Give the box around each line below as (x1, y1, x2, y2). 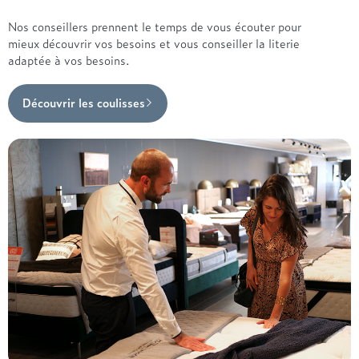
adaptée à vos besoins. (8, 50, 130, 68)
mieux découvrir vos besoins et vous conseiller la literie (8, 34, 300, 51)
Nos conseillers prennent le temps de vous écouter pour (8, 17, 301, 34)
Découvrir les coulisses (22, 93, 145, 111)
